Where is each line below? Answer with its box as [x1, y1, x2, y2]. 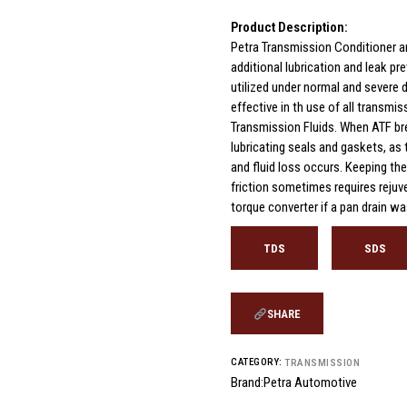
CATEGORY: [231, 356, 283, 368]
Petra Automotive [263, 374, 357, 391]
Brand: [231, 374, 263, 391]
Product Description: [231, 19, 348, 35]
